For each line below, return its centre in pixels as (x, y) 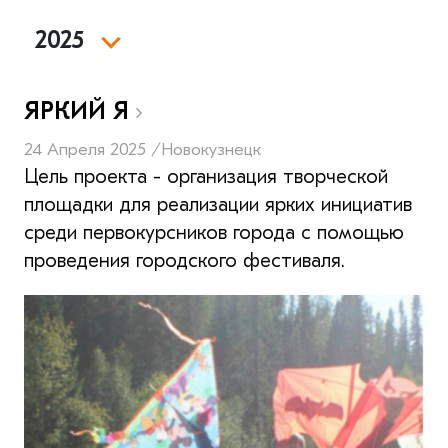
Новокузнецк (211, 149)
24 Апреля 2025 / (92, 149)
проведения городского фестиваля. (184, 260)
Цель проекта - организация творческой (206, 176)
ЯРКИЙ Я (80, 110)
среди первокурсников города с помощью (214, 232)
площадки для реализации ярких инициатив (218, 204)
